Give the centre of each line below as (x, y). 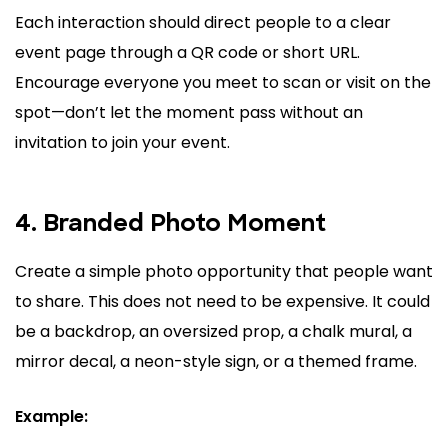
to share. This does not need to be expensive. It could (222, 302)
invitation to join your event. (122, 143)
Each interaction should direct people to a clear (203, 23)
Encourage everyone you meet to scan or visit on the (223, 83)
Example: (51, 417)
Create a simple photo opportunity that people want (224, 272)
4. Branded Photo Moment (170, 225)
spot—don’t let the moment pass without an (189, 113)
